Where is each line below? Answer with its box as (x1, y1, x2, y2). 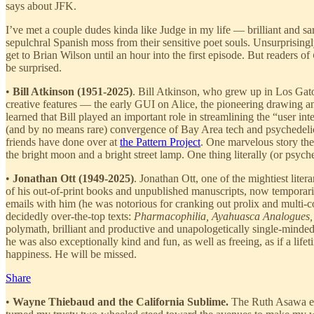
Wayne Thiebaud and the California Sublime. (13, 295, 228, 308)
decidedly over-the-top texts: (6, 210, 134, 222)
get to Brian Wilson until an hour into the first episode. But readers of (6, 48, 313, 61)
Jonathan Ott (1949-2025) (13, 172, 134, 184)
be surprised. (6, 61, 62, 74)
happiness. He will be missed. (6, 247, 137, 260)
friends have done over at (6, 135, 120, 148)
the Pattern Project (120, 135, 200, 148)
